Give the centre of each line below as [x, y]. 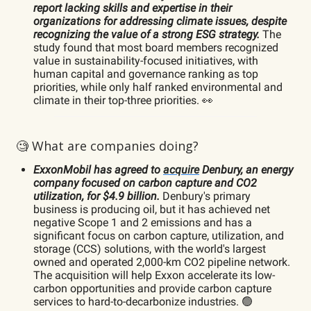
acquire [181, 169]
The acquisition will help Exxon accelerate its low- [154, 275]
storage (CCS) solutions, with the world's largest [150, 249]
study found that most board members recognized [156, 47]
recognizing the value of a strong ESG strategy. [146, 34]
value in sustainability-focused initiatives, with [146, 60]
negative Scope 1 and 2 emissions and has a [143, 222]
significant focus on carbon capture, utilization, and [159, 235]
